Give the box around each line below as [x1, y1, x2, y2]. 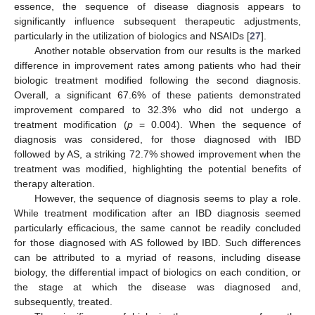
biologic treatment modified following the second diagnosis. [14, 75, 301, 86]
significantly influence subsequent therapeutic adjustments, [14, 15, 301, 27]
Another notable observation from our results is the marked [34, 45, 301, 57]
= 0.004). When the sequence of [132, 119, 301, 131]
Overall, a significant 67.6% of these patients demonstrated [14, 89, 301, 101]
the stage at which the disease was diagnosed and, [14, 281, 301, 293]
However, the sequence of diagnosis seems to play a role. [34, 193, 301, 205]
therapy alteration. [14, 178, 95, 190]
